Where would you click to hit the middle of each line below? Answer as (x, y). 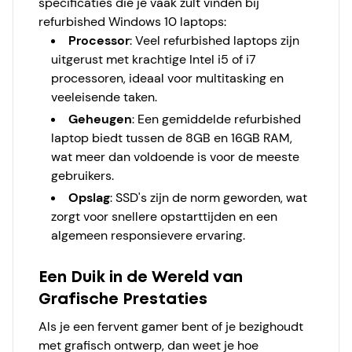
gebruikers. (82, 176)
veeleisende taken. (104, 97)
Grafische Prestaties (123, 300)
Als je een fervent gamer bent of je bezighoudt (171, 326)
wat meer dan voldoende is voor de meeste (175, 157)
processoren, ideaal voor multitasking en (167, 78)
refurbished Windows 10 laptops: (132, 22)
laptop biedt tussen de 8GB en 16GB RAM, (172, 138)
